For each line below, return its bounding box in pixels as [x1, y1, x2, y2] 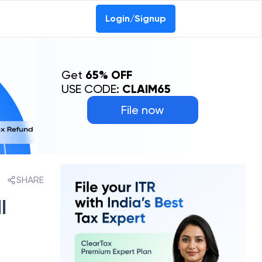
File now [121, 103, 164, 117]
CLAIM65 [122, 82, 171, 96]
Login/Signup [105, 13, 166, 24]
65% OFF [85, 68, 132, 82]
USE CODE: [61, 82, 122, 96]
